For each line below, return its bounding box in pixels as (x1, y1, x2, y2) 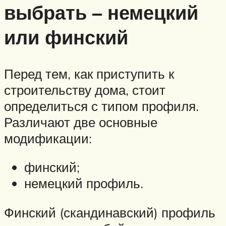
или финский (4, 25, 128, 49)
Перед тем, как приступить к (4, 65, 174, 82)
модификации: (4, 130, 92, 146)
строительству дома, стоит (4, 81, 165, 98)
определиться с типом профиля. (4, 97, 199, 114)
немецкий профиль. (24, 175, 143, 192)
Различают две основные (4, 114, 157, 130)
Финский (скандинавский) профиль (4, 204, 215, 221)
